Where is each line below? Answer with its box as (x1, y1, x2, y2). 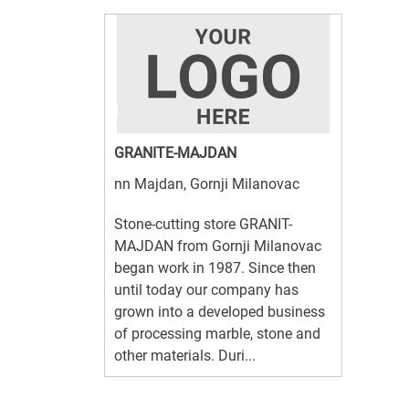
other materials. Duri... (114, 346, 256, 364)
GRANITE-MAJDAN (114, 143, 236, 162)
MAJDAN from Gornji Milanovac (114, 236, 321, 255)
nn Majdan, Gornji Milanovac (114, 174, 299, 193)
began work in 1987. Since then (114, 258, 316, 277)
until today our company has (114, 280, 299, 299)
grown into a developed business (114, 302, 325, 320)
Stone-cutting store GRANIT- (114, 215, 292, 233)
